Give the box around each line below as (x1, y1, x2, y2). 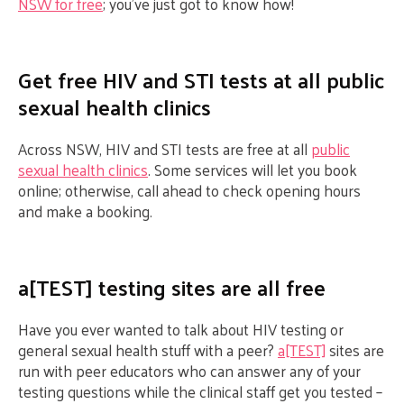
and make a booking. (18, 197, 152, 225)
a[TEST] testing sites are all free (18, 267, 326, 307)
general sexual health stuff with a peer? (18, 336, 278, 363)
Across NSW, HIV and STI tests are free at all (18, 135, 311, 162)
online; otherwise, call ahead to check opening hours (18, 177, 361, 204)
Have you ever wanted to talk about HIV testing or (18, 316, 344, 343)
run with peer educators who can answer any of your (18, 357, 361, 384)
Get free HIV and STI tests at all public (18, 60, 384, 99)
